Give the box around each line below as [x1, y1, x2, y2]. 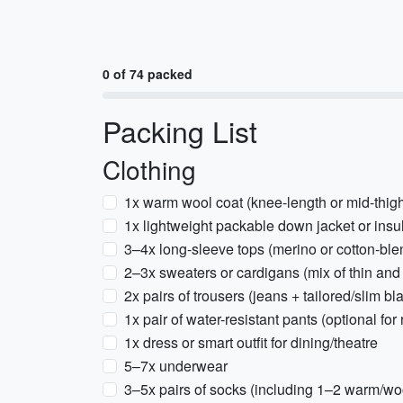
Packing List [103, 110, 257, 151]
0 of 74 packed [103, 65, 193, 83]
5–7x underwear [124, 355, 228, 376]
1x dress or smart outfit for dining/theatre [124, 332, 378, 353]
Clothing [103, 151, 196, 187]
